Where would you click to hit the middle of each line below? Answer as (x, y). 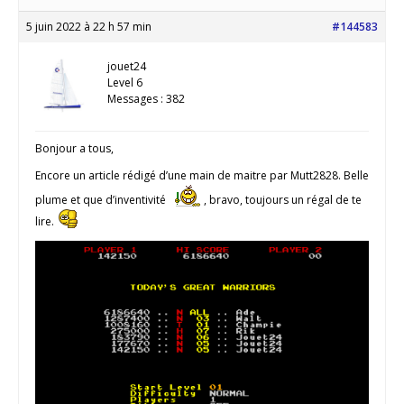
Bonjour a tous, (74, 148)
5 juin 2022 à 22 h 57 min (89, 26)
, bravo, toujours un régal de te (281, 199)
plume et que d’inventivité (102, 199)
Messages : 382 (146, 98)
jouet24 (127, 66)
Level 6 (125, 82)
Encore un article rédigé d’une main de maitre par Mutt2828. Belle (202, 175)
